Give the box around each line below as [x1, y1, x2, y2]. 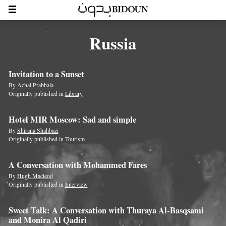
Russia [89, 31, 137, 55]
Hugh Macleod [17, 172, 53, 180]
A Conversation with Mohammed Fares [8, 159, 147, 172]
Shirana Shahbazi [17, 126, 59, 135]
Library [65, 89, 83, 98]
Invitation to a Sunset [8, 68, 84, 80]
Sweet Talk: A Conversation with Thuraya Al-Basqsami [8, 204, 204, 217]
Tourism [65, 135, 85, 143]
